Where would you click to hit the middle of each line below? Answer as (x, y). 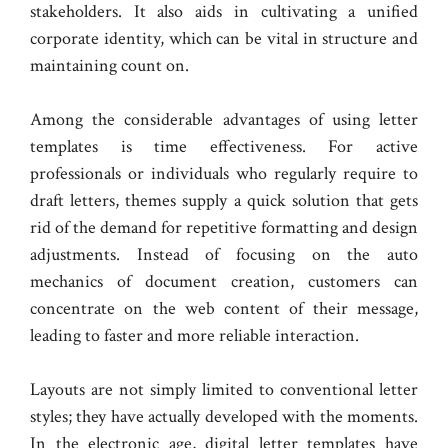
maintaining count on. (109, 66)
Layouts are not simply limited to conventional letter (224, 390)
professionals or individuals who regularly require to (224, 174)
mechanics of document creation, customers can (224, 282)
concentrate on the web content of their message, (224, 309)
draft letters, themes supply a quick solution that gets (224, 201)
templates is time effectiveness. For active (224, 147)
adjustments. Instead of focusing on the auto (224, 255)
